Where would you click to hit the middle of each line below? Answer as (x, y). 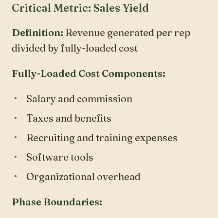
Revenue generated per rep (127, 32)
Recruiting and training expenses (102, 137)
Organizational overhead (83, 176)
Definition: (37, 32)
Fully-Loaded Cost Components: (89, 73)
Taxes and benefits (69, 118)
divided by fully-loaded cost (75, 48)
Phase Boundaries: (57, 201)
